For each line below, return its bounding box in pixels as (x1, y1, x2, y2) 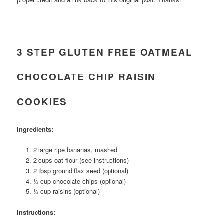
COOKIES (17, 94, 68, 108)
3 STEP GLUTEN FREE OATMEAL (17, 45, 193, 59)
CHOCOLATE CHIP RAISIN (17, 70, 156, 83)
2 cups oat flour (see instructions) (33, 155, 129, 165)
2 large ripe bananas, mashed (33, 145, 117, 154)
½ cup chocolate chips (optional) (33, 176, 126, 185)
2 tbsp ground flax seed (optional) (33, 165, 128, 175)
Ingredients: (17, 124, 54, 134)
